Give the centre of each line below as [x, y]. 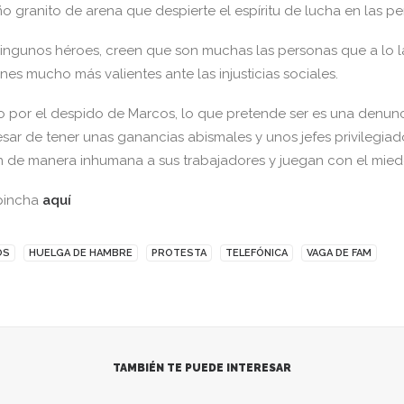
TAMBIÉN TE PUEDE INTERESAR [202, 368]
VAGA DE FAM [339, 253]
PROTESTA [179, 253]
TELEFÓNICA [257, 253]
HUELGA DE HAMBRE [81, 253]
